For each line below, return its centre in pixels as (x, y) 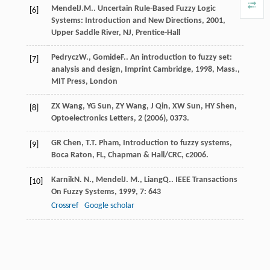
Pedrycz (65, 57)
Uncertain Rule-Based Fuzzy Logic (156, 8)
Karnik (62, 180)
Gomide (106, 57)
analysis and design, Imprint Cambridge (121, 69)
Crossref (64, 206)
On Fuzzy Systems (83, 192)
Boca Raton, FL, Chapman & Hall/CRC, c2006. (130, 155)
